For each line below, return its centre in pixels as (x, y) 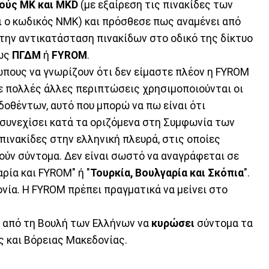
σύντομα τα (224, 223)
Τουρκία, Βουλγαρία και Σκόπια (167, 173)
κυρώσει (173, 223)
